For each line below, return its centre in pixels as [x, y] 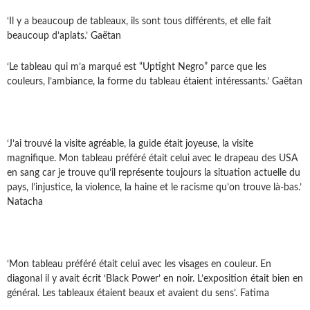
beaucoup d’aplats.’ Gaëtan [64, 36]
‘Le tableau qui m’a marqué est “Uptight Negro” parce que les [137, 67]
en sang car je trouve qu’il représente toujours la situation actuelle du [154, 173]
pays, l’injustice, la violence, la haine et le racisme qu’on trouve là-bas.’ [154, 188]
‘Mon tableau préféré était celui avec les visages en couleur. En [139, 265]
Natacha [25, 202]
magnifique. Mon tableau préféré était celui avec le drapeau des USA [152, 159]
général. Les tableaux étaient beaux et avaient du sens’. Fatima [138, 294]
